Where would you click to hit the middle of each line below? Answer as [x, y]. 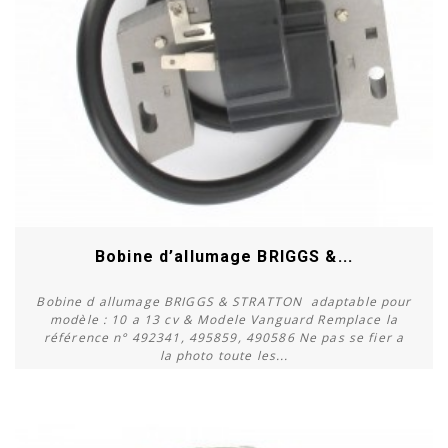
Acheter [224, 423]
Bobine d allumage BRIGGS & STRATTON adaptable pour [224, 301]
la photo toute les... [224, 355]
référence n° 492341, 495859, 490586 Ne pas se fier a [224, 337]
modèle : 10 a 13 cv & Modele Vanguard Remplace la [224, 319]
